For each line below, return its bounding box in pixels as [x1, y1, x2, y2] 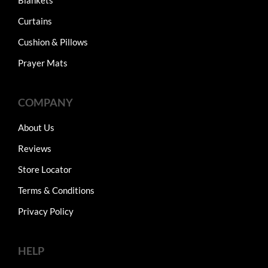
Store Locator [18, 163, 72, 175]
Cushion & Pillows [18, 36, 88, 47]
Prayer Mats [18, 57, 68, 68]
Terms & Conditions [18, 184, 95, 196]
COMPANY [18, 95, 73, 109]
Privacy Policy [18, 205, 74, 217]
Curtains [18, 15, 52, 26]
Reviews [18, 142, 51, 154]
